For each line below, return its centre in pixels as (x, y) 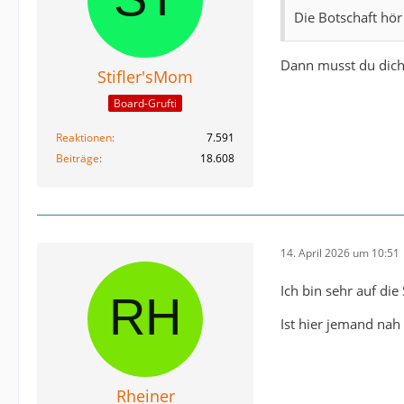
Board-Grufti (145, 104)
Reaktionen (84, 138)
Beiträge (78, 159)
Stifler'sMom (145, 76)
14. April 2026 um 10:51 (340, 252)
